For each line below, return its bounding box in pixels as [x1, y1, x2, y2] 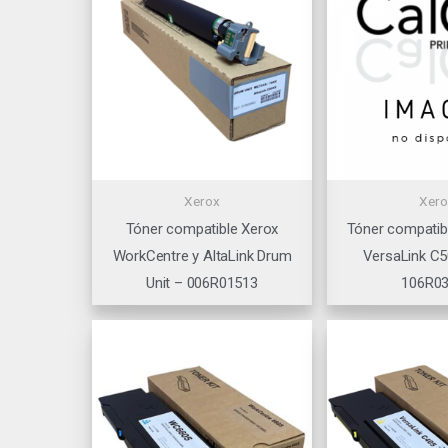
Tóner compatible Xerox [125, 220, 279, 239]
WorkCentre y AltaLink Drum [112, 247, 292, 266]
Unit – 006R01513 [146, 274, 258, 293]
